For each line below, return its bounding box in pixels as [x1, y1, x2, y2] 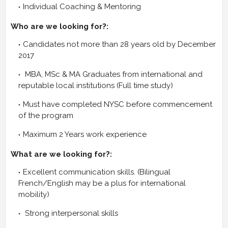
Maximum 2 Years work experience [23, 130, 147, 139]
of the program [18, 111, 73, 121]
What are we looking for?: [11, 150, 112, 159]
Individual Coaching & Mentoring [23, 2, 141, 12]
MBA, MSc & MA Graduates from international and [23, 70, 203, 79]
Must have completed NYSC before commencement [23, 100, 212, 109]
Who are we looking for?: [11, 22, 108, 32]
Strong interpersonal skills [23, 209, 120, 218]
